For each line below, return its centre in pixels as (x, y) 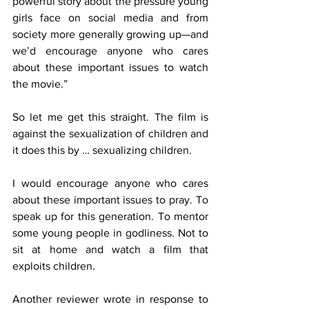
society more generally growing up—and (110, 34)
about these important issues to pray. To (110, 200)
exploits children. (54, 266)
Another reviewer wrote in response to (110, 299)
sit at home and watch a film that (110, 250)
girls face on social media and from (110, 18)
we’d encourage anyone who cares (110, 51)
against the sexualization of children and (110, 134)
